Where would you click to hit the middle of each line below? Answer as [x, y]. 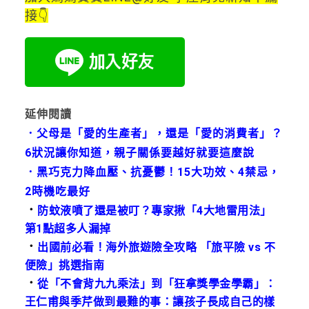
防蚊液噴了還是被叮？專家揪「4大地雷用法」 [154, 210]
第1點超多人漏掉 [68, 228]
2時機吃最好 [57, 191]
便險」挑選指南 [64, 265]
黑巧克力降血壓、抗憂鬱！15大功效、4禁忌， [158, 172]
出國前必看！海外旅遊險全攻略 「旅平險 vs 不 [157, 247]
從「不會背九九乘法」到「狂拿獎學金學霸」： [157, 283]
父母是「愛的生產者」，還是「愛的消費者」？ [159, 133]
